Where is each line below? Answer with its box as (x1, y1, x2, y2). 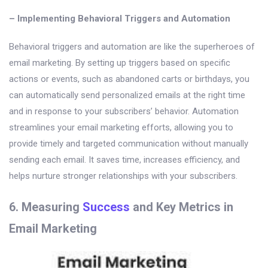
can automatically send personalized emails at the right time (9, 90, 245, 101)
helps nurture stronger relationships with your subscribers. (9, 170, 237, 182)
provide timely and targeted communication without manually (9, 138, 248, 150)
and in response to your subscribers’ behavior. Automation (9, 106, 239, 117)
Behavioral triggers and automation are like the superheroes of (9, 41, 255, 53)
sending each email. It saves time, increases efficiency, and (9, 154, 240, 166)
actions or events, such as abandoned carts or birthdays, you (9, 74, 249, 85)
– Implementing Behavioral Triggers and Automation (9, 13, 230, 25)
